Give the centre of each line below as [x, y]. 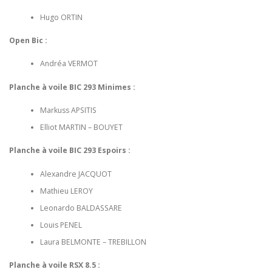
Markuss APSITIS [68, 110]
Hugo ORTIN [61, 17]
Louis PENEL [61, 225]
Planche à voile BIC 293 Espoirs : [70, 151]
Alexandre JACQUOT [76, 174]
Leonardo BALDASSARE [81, 208]
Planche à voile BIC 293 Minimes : [72, 87]
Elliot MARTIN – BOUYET [81, 127]
